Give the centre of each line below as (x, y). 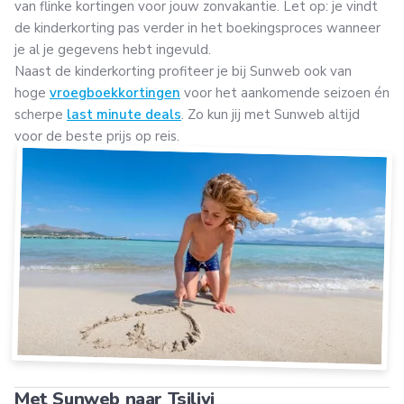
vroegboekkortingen (115, 92)
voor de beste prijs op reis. (99, 136)
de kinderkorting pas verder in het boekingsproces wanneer (197, 28)
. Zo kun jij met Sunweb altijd (271, 114)
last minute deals (124, 114)
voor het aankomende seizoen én (285, 92)
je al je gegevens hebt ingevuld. (116, 49)
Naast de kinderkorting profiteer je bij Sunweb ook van (183, 71)
